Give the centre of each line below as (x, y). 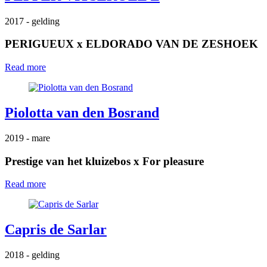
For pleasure (173, 161)
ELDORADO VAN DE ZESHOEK (172, 44)
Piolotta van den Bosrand (82, 112)
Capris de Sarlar (56, 230)
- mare (38, 138)
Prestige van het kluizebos (68, 161)
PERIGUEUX (39, 44)
